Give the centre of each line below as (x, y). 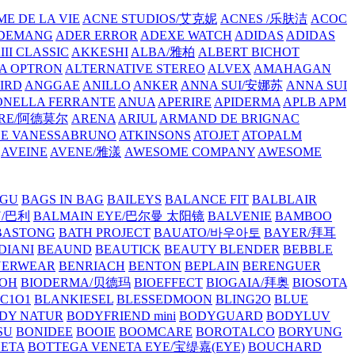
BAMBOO (303, 216)
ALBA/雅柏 (163, 52)
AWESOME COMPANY (190, 152)
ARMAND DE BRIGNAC (229, 119)
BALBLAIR (284, 200)
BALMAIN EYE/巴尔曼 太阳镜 (119, 216)
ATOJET (216, 136)
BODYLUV (298, 316)
